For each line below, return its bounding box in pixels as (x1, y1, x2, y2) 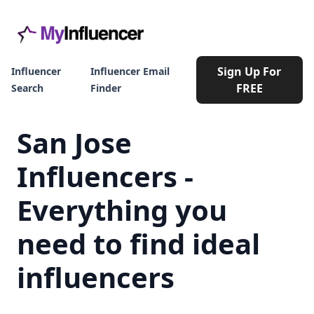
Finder (90, 81, 122, 95)
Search (11, 81, 43, 95)
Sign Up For (217, 64, 282, 79)
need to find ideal (17, 224, 260, 263)
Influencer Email (90, 64, 170, 78)
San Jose (17, 123, 132, 162)
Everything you (17, 191, 227, 229)
